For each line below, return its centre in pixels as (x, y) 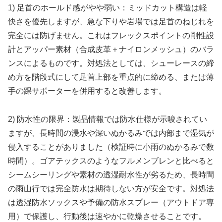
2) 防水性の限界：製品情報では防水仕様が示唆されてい (108, 119)
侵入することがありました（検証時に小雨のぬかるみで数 (111, 147)
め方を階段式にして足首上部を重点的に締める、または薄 (111, 77)
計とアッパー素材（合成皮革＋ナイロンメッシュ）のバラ (111, 50)
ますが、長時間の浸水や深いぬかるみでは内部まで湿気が (111, 133)
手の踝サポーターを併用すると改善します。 (87, 91)
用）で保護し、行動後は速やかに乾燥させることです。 (107, 217)
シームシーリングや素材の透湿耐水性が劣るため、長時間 (111, 175)
